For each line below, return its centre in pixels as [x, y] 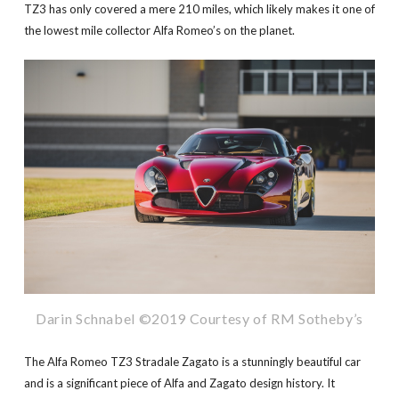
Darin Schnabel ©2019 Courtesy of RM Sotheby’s [199, 318]
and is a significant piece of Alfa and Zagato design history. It [179, 383]
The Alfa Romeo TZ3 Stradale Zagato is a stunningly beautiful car [192, 361]
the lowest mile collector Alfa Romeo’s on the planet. [159, 31]
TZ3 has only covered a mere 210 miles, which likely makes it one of [199, 9]
